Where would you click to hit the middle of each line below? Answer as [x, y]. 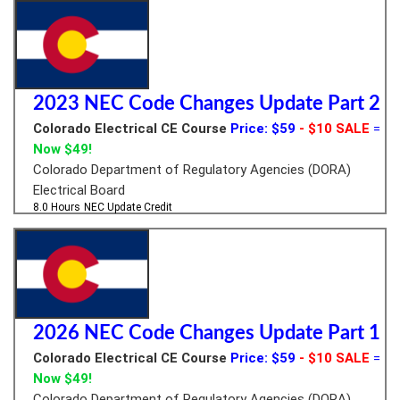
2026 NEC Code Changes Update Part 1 [207, 333]
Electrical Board [79, 190]
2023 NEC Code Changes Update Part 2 [207, 103]
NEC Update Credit [128, 207]
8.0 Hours [57, 207]
